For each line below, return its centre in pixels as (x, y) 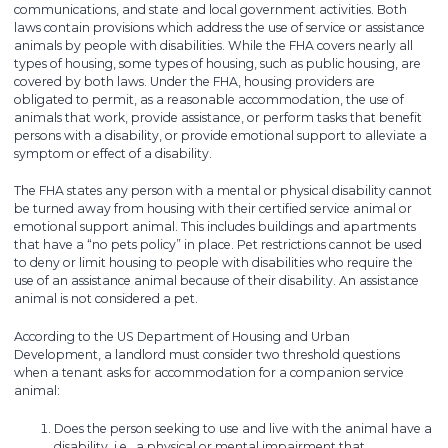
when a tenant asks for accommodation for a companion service (209, 372)
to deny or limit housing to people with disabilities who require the (213, 263)
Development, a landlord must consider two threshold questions (207, 354)
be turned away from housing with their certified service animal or (213, 209)
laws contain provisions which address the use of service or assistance (219, 27)
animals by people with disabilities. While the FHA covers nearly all (213, 45)
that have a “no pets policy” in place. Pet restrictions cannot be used (218, 245)
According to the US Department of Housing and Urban (182, 336)
